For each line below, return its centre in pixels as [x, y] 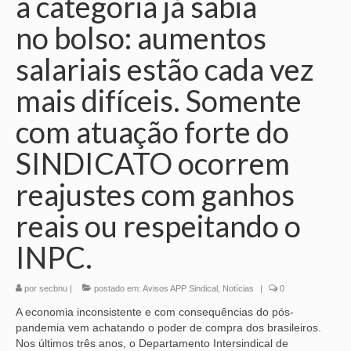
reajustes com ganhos [155, 195]
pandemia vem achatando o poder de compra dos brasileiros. [168, 328]
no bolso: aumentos [141, 38]
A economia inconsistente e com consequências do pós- [155, 312]
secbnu [53, 289]
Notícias [238, 289]
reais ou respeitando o [158, 226]
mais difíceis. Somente [159, 101]
